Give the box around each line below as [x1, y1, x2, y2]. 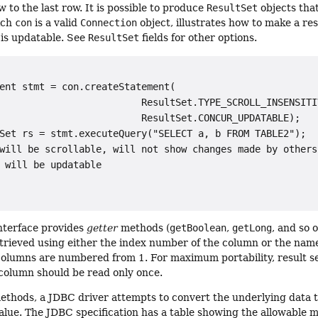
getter [87, 221, 119, 234]
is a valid [32, 17, 81, 29]
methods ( [118, 221, 170, 234]
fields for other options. [139, 32, 258, 44]
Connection [80, 17, 138, 29]
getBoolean [170, 221, 227, 234]
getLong [232, 221, 273, 234]
